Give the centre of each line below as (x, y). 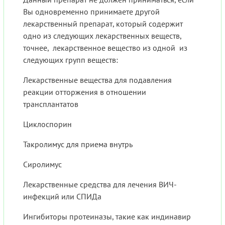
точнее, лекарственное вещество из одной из (105, 48)
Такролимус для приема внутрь (78, 144)
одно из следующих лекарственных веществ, (102, 36)
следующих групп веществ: (71, 60)
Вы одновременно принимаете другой (91, 12)
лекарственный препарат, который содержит (103, 24)
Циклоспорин (47, 124)
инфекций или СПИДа (62, 197)
